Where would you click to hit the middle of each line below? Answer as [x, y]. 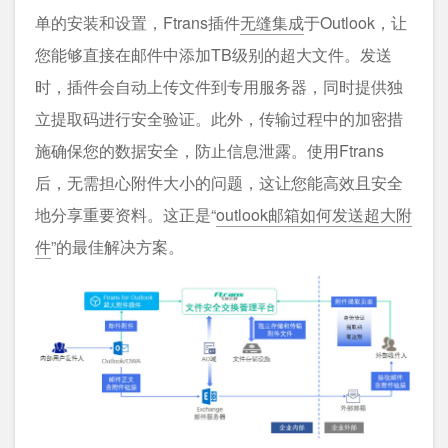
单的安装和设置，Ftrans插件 [137, 22]
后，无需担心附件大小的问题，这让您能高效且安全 [219, 182]
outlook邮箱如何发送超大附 [314, 214]
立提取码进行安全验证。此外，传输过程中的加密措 [219, 118]
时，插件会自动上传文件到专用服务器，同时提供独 [219, 86]
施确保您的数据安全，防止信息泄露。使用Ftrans [209, 150]
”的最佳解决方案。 [117, 246]
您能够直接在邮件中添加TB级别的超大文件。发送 [213, 54]
